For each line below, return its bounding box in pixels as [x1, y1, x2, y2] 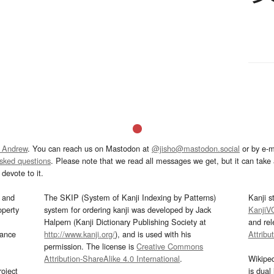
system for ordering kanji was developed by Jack [44, 204, 212, 216]
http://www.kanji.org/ [44, 228, 116, 240]
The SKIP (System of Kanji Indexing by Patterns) [44, 191, 217, 204]
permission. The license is [44, 240, 137, 253]
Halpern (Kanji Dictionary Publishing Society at [44, 216, 207, 228]
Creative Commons [136, 240, 204, 253]
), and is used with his [115, 228, 191, 240]
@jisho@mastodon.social [152, 143, 240, 155]
